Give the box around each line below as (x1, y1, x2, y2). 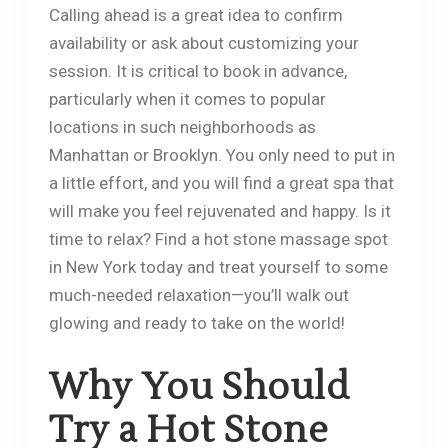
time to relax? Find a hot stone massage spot (48, 228, 388, 249)
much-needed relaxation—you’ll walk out (48, 284, 349, 305)
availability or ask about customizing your (48, 32, 359, 53)
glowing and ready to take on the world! (48, 312, 345, 333)
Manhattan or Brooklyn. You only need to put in (48, 144, 395, 165)
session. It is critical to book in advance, (48, 60, 347, 81)
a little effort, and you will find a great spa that (48, 172, 394, 193)
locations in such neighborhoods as (48, 116, 316, 137)
